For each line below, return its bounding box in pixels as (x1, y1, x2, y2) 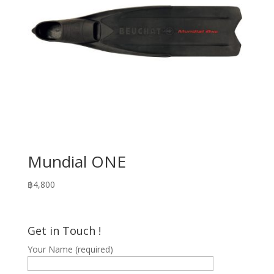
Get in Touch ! (27, 223, 101, 239)
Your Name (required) (27, 243, 113, 256)
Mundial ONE (27, 150, 126, 172)
